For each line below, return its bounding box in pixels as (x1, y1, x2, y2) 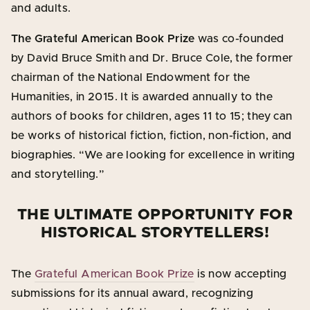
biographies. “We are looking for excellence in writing (11, 149, 295, 161)
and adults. (11, 2, 71, 14)
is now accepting (194, 268, 287, 280)
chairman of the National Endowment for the (11, 71, 250, 83)
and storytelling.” (11, 168, 104, 180)
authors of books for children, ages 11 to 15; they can (11, 110, 293, 122)
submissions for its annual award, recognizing (11, 287, 253, 299)
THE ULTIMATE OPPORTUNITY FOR (17, 207, 293, 223)
